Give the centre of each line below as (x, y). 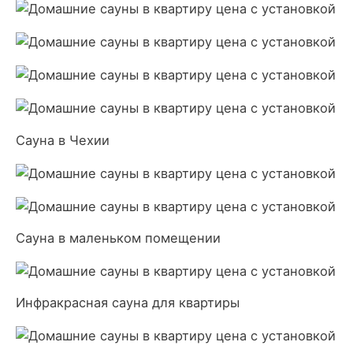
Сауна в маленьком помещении (118, 238)
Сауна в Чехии (63, 140)
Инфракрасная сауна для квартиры (128, 303)
